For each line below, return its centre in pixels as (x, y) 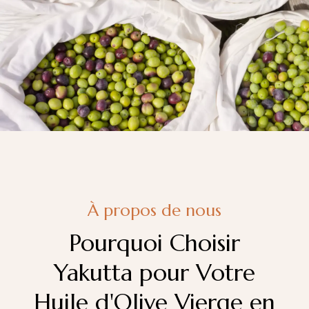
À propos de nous (154, 211)
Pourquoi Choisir (154, 243)
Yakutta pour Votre (154, 273)
